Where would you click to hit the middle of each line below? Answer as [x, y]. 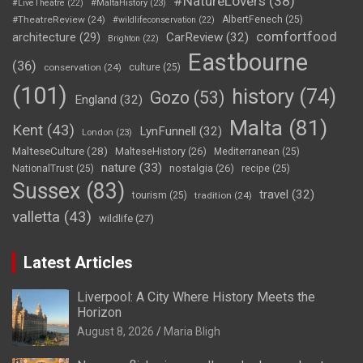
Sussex [46, 192]
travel [274, 195]
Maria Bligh [192, 332]
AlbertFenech [252, 20]
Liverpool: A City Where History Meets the [196, 297]
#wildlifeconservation [154, 20]
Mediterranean [247, 152]
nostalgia [191, 169]
